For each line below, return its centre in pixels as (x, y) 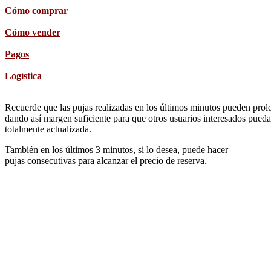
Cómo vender (33, 33)
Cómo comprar (36, 11)
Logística (23, 76)
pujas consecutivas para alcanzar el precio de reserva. (106, 161)
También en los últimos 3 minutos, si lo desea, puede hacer (116, 150)
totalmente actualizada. (48, 129)
